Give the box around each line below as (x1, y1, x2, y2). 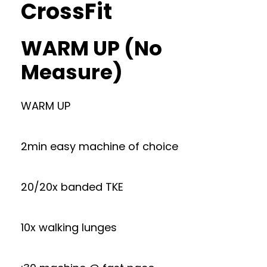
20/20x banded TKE (21, 179, 123, 194)
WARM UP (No (21, 34, 162, 63)
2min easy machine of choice (21, 139, 178, 154)
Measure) (21, 58, 123, 86)
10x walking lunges (21, 220, 117, 235)
